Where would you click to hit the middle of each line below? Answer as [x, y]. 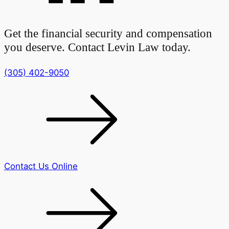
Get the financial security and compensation [108, 33]
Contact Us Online [41, 166]
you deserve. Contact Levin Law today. [97, 47]
